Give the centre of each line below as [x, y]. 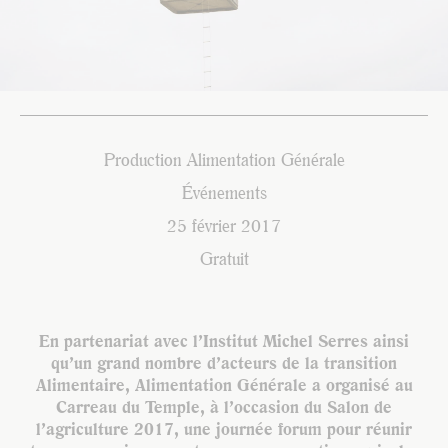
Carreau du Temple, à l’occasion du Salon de [224, 407]
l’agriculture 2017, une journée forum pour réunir [224, 429]
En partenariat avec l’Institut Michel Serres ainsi [224, 341]
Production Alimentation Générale [224, 160]
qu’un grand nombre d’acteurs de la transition [224, 363]
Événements [224, 193]
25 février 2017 [224, 226]
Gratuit [224, 259]
